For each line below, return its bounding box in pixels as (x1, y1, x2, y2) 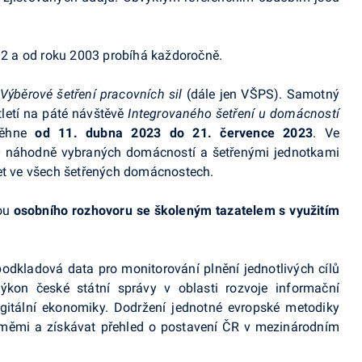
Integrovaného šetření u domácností (128, 106, 339, 121)
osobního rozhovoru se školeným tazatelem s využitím (13, 203, 339, 218)
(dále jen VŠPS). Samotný (182, 86, 339, 102)
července (220, 125, 275, 141)
